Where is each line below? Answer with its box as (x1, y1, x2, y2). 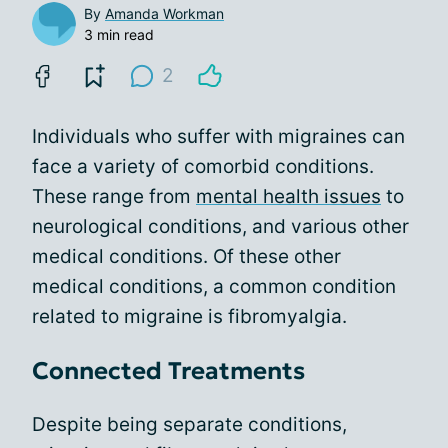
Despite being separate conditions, (32, 412, 347, 436)
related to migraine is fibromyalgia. (32, 304, 347, 328)
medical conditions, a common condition (32, 274, 396, 298)
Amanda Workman (105, 4, 224, 22)
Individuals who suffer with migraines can (32, 124, 405, 148)
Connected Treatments (32, 355, 305, 386)
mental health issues (196, 184, 381, 208)
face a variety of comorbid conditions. (32, 154, 374, 178)
